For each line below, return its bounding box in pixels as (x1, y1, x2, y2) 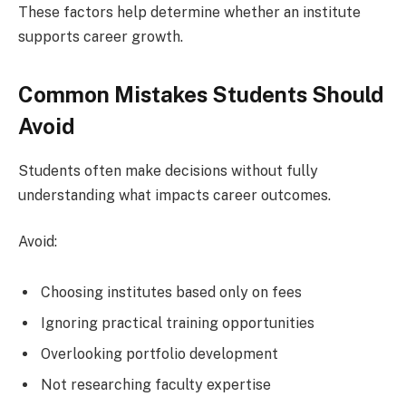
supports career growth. (18, 28, 183, 46)
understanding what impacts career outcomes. (18, 186, 331, 204)
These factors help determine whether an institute (18, 4, 361, 22)
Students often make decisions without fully (18, 161, 318, 179)
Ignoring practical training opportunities (41, 314, 314, 332)
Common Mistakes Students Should (18, 81, 383, 107)
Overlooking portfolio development (41, 344, 278, 362)
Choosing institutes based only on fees (41, 283, 302, 301)
